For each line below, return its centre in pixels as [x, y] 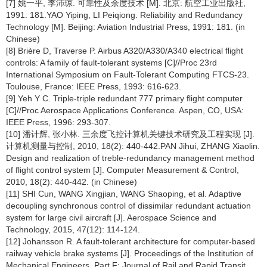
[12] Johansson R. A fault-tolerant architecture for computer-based [131, 242]
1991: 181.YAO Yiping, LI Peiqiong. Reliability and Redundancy [124, 15]
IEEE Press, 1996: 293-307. [58, 122]
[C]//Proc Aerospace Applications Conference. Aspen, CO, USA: [125, 111]
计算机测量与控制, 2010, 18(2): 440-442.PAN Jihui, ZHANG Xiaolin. [133, 146]
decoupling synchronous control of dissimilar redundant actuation [128, 206]
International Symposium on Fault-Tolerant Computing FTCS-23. [128, 75]
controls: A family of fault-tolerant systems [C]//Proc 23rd [111, 63]
